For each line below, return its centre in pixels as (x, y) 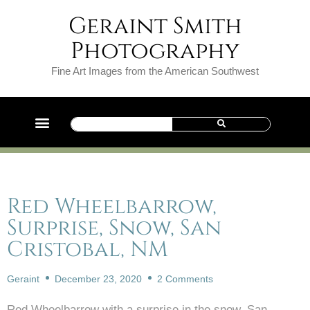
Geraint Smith (155, 26)
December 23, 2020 (98, 279)
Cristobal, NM (88, 250)
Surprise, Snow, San (114, 228)
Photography (155, 51)
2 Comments (185, 279)
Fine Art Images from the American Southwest (155, 71)
